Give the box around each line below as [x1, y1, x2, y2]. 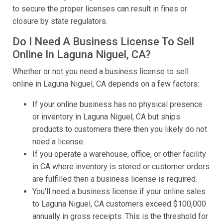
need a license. [32, 137, 85, 147]
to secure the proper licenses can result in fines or [12, 4, 187, 14]
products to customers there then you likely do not [32, 124, 207, 134]
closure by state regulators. [12, 16, 108, 26]
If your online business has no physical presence [32, 100, 203, 110]
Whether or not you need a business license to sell [12, 67, 189, 77]
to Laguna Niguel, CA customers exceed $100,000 [32, 199, 206, 209]
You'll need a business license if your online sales [32, 187, 206, 197]
